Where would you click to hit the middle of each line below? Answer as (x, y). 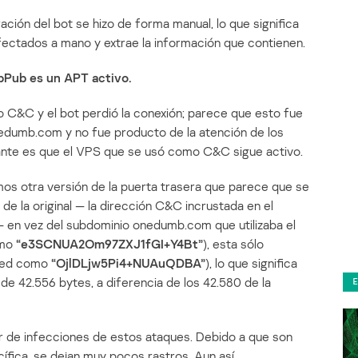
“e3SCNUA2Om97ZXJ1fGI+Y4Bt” (109, 243)
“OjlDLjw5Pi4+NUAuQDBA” (128, 263)
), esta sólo (233, 243)
